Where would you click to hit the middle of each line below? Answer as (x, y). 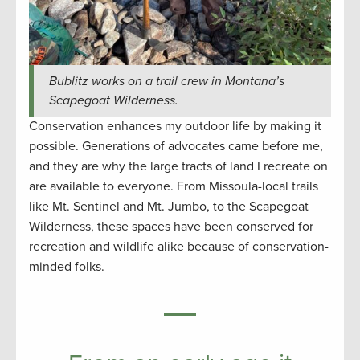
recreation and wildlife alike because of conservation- (179, 246)
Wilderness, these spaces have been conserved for (171, 226)
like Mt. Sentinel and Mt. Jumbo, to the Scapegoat (169, 206)
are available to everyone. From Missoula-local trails (174, 186)
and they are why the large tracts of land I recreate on (178, 166)
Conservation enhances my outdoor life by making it (175, 126)
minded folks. (70, 266)
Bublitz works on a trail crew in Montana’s (166, 81)
